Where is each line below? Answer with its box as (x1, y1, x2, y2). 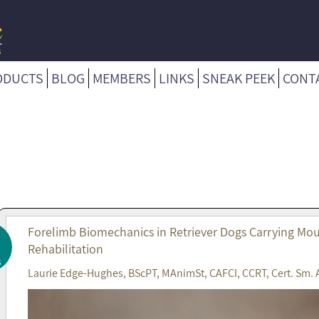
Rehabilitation (27, 240, 103, 257)
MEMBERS (93, 68, 151, 88)
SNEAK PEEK (202, 68, 275, 88)
